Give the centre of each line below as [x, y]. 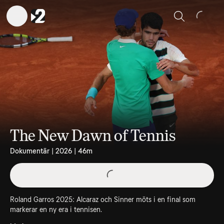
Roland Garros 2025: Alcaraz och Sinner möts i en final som [103, 199]
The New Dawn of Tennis [93, 135]
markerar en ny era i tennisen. [56, 209]
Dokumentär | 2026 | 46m [51, 151]
